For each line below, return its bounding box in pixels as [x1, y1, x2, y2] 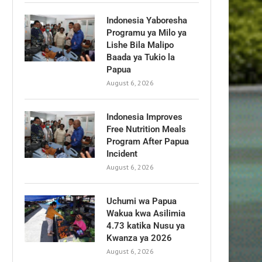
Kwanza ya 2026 [106, 232, 172, 243]
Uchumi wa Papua [106, 195, 177, 206]
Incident [106, 148, 137, 159]
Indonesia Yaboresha [106, 15, 187, 26]
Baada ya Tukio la [106, 51, 175, 63]
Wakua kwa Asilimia [106, 208, 185, 219]
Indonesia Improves [106, 111, 182, 122]
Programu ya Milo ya [106, 27, 187, 38]
